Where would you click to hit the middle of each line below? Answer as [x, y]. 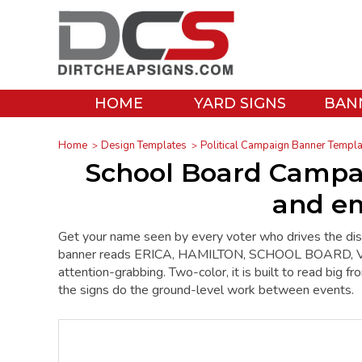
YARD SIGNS [240, 103]
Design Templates [144, 145]
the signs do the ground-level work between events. [206, 290]
